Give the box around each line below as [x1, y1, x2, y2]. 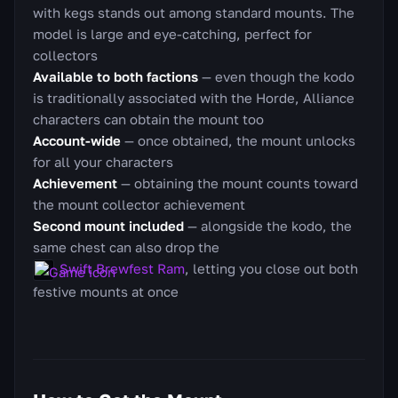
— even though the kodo [198, 68, 354, 84]
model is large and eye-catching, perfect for [33, 25, 312, 42]
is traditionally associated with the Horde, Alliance [33, 89, 354, 106]
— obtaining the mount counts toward [117, 174, 358, 191]
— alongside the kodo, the [184, 217, 352, 234]
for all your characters [33, 153, 173, 170]
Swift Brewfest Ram [60, 259, 185, 276]
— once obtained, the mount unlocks [121, 131, 355, 148]
